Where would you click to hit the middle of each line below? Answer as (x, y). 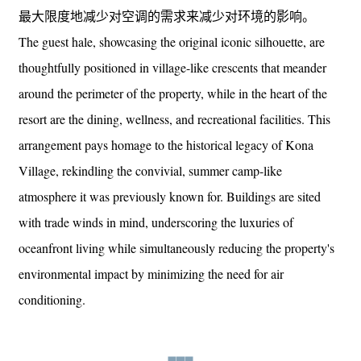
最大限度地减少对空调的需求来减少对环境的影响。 (167, 15)
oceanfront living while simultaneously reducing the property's (176, 247)
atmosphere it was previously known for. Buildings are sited (170, 196)
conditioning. (52, 299)
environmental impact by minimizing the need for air (151, 273)
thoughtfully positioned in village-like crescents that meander (172, 67)
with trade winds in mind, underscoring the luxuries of (156, 222)
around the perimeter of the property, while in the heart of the (173, 93)
